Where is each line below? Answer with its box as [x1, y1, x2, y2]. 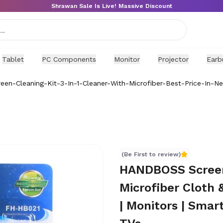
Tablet [2, 55, 24, 63]
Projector [158, 55, 189, 63]
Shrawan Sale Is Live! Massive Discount [51, 2, 172, 9]
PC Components [42, 55, 96, 63]
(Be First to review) [121, 151, 181, 158]
